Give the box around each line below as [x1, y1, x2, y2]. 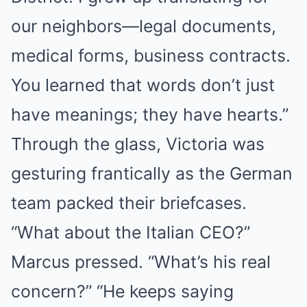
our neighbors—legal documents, [11, 16, 276, 37]
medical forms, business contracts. [11, 45, 291, 66]
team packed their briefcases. [11, 193, 247, 214]
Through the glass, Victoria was [11, 134, 265, 155]
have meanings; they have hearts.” [11, 104, 288, 125]
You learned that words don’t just [11, 75, 275, 96]
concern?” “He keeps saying [11, 281, 234, 302]
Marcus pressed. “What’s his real [11, 251, 271, 273]
